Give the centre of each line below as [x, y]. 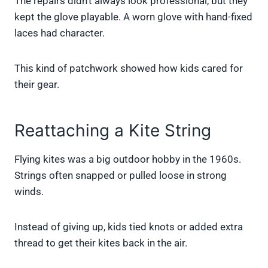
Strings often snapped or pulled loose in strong [121, 176]
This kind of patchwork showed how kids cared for [129, 68]
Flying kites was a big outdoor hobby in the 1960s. [128, 159]
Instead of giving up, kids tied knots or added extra [129, 227]
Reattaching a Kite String [113, 131]
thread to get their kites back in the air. [101, 243]
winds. [29, 192]
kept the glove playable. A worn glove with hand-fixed [133, 17]
